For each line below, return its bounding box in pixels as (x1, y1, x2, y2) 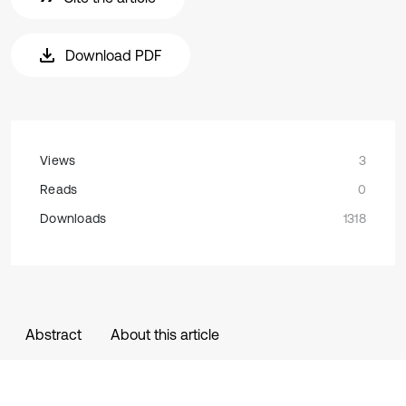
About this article (111, 326, 219, 343)
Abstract (25, 326, 82, 343)
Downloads (40, 211, 107, 226)
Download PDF (65, 47, 161, 63)
